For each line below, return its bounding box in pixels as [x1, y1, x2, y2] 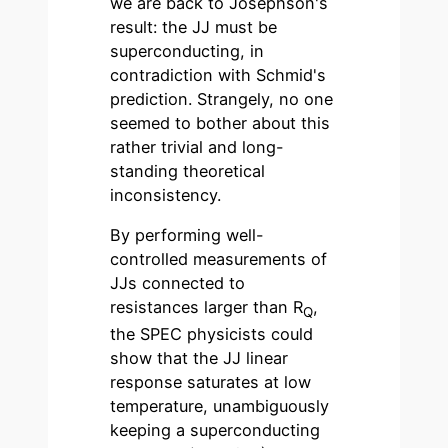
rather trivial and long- [110, 136, 285, 157]
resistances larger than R [110, 297, 304, 318]
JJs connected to [110, 273, 246, 294]
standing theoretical [110, 160, 266, 181]
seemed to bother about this [110, 112, 331, 133]
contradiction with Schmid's [110, 64, 327, 85]
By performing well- [110, 225, 265, 246]
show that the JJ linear [110, 348, 289, 369]
